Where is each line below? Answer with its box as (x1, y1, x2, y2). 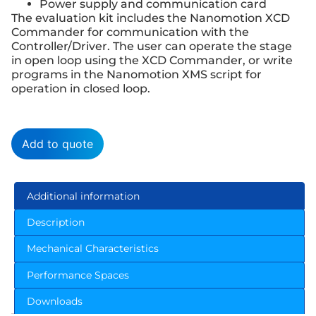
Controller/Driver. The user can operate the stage (11, 39, 292, 53)
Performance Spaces (26, 268, 129, 281)
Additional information (26, 189, 140, 202)
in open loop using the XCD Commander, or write (11, 54, 293, 67)
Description (26, 215, 85, 229)
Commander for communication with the (11, 25, 249, 39)
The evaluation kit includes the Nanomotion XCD (11, 11, 290, 25)
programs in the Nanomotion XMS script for (11, 68, 262, 81)
